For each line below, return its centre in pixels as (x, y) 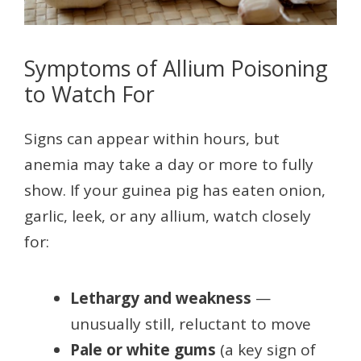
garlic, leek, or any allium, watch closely (168, 216)
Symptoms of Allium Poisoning (176, 68)
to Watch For (89, 94)
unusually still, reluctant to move (191, 324)
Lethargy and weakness (161, 299)
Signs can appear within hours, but (152, 139)
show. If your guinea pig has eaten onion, (175, 191)
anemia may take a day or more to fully (169, 165)
